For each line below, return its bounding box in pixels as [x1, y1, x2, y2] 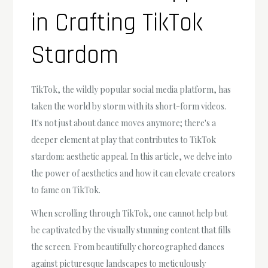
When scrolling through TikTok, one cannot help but [31, 208, 228, 220]
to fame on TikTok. [31, 184, 101, 196]
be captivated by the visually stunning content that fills [31, 224, 232, 236]
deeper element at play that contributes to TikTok [31, 134, 217, 146]
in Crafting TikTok [31, 7, 203, 40]
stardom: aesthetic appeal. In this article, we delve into [31, 151, 233, 163]
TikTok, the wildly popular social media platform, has [31, 84, 232, 96]
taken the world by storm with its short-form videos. [31, 100, 227, 112]
